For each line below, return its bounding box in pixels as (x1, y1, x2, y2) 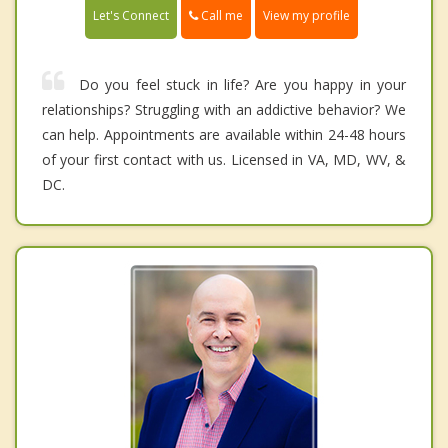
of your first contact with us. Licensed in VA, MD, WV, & (42, 150, 406, 170)
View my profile (263, 7, 350, 25)
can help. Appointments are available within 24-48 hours (42, 125, 406, 145)
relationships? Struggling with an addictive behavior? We (42, 100, 406, 120)
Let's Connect (93, 7, 169, 25)
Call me (198, 7, 243, 25)
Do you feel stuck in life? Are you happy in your (79, 75, 406, 95)
